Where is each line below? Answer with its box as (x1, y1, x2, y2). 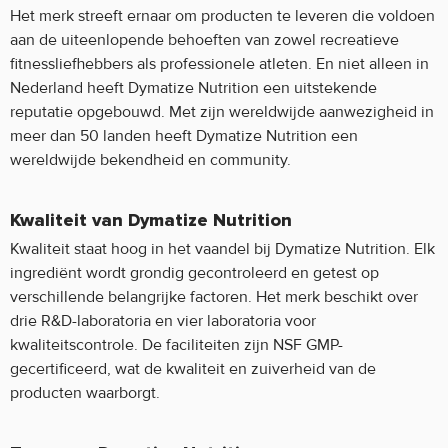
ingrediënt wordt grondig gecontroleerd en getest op (10, 263, 379, 284)
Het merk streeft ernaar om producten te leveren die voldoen (10, 6, 435, 27)
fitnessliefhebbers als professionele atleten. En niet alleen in (10, 54, 429, 75)
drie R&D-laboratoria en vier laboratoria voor (10, 311, 316, 332)
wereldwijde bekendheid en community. (10, 150, 295, 171)
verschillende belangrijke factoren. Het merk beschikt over (10, 287, 418, 308)
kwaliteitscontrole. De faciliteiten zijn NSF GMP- (10, 335, 343, 356)
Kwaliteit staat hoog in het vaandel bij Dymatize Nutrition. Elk (10, 239, 435, 260)
